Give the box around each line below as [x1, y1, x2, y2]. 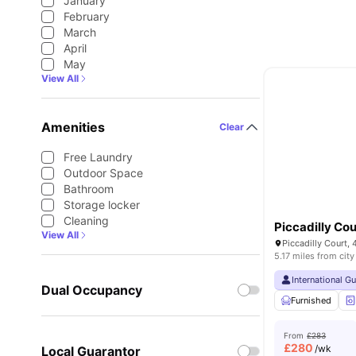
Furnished [291, 295, 332, 306]
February [64, 10, 110, 23]
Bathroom [64, 182, 114, 195]
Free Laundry [64, 150, 133, 164]
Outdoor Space [64, 166, 143, 180]
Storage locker [64, 198, 140, 211]
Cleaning [64, 214, 109, 227]
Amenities [41, 119, 105, 135]
